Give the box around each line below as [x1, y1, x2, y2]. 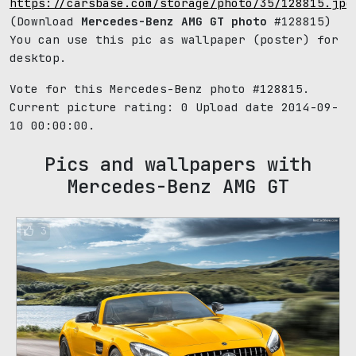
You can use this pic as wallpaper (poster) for [10, 32, 339, 47]
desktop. [10, 50, 67, 65]
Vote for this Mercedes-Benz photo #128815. [10, 81, 310, 96]
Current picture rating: [10, 99, 181, 114]
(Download [10, 14, 81, 29]
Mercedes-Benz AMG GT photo [81, 14, 267, 29]
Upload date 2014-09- [188, 99, 339, 114]
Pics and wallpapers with [44, 152, 311, 176]
